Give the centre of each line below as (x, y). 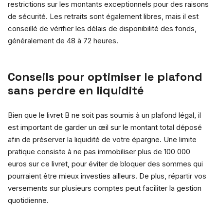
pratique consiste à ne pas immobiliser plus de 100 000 (99, 151)
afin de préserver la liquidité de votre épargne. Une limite (102, 139)
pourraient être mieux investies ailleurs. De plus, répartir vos (107, 176)
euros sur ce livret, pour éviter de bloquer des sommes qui (105, 163)
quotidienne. (28, 200)
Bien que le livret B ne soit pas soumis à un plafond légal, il (104, 115)
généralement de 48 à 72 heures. (63, 40)
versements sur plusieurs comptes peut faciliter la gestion (105, 188)
